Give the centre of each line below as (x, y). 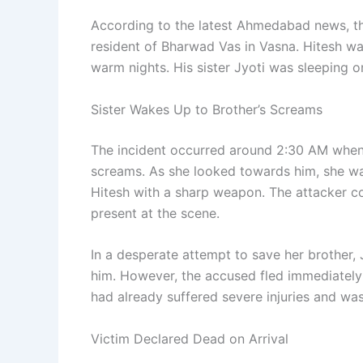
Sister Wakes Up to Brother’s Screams (207, 109)
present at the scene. (155, 213)
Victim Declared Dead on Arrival (190, 339)
